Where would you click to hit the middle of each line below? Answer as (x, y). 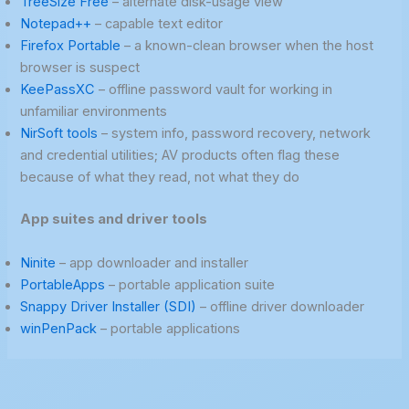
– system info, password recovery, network (235, 134)
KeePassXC (58, 90)
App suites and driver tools (114, 220)
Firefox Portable (71, 46)
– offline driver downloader (281, 306)
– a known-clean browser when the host (247, 46)
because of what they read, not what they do (160, 178)
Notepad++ (56, 24)
